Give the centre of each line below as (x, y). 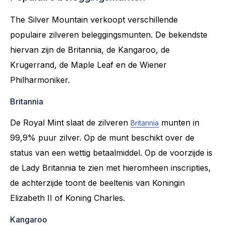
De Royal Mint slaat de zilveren (70, 122)
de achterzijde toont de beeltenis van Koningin (97, 183)
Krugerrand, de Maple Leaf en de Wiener (88, 65)
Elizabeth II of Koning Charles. (68, 198)
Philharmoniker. (40, 80)
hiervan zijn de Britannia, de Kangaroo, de (90, 49)
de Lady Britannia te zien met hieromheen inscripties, (110, 167)
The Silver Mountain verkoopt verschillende (94, 19)
